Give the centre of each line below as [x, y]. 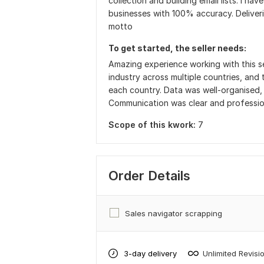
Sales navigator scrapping [174, 213]
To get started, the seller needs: [177, 48]
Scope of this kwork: [152, 125]
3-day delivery [150, 253]
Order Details [149, 176]
